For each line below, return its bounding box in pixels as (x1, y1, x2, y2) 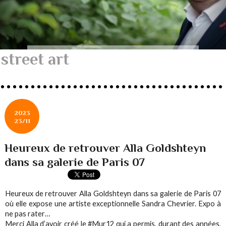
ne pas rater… (5, 209, 51, 218)
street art (1, 49, 69, 68)
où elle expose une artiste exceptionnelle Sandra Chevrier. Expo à (5, 199, 221, 208)
